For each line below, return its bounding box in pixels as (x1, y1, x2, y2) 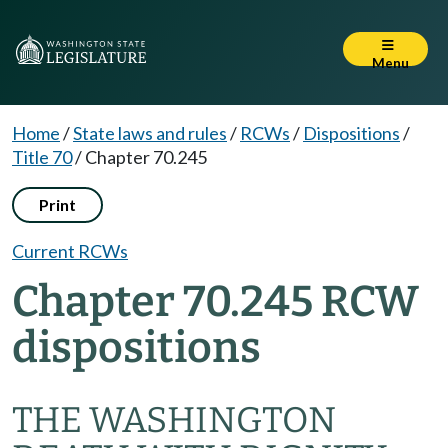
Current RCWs (12, 240, 128, 262)
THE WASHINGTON (12, 399, 336, 441)
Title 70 (12, 146, 72, 168)
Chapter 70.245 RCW (12, 276, 419, 327)
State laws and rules (73, 122, 227, 144)
